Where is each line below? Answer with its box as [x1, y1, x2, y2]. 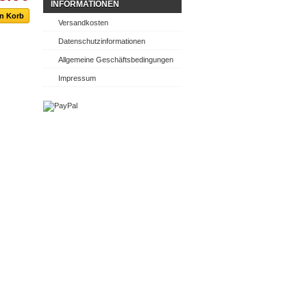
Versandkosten [58, 19, 108, 27]
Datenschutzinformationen [58, 37, 145, 45]
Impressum [58, 74, 96, 82]
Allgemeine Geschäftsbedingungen [58, 56, 173, 64]
